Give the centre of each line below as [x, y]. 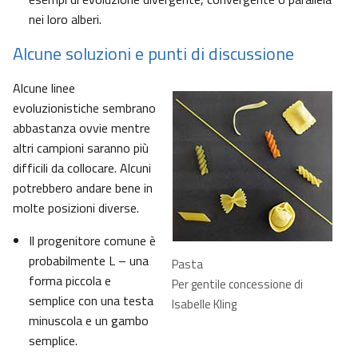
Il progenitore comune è [92, 241]
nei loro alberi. [65, 20]
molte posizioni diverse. [76, 208]
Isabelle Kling [204, 304]
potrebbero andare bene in [83, 188]
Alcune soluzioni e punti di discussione [153, 54]
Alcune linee [44, 88]
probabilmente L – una [89, 261]
